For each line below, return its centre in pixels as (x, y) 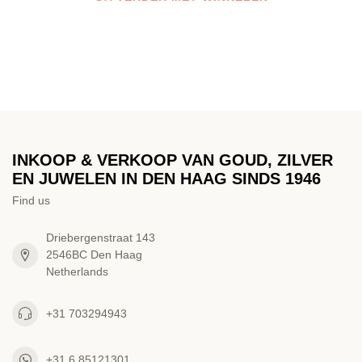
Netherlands (77, 271)
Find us (31, 200)
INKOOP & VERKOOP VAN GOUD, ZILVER (173, 160)
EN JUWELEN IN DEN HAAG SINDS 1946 (166, 179)
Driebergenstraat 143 (101, 238)
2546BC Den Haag (94, 255)
